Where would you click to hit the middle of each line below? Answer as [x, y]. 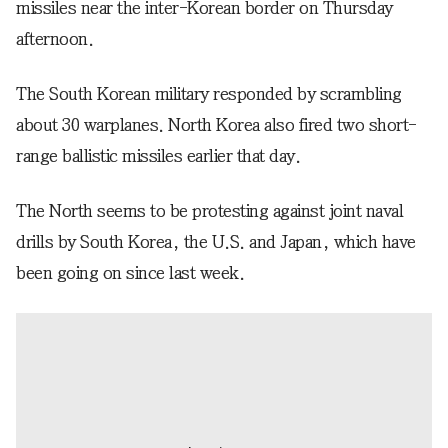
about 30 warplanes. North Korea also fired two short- [216, 124]
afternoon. [54, 38]
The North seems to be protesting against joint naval [209, 210]
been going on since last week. [130, 272]
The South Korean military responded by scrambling [209, 93]
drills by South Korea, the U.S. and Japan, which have [216, 241]
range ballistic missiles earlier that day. [158, 155]
